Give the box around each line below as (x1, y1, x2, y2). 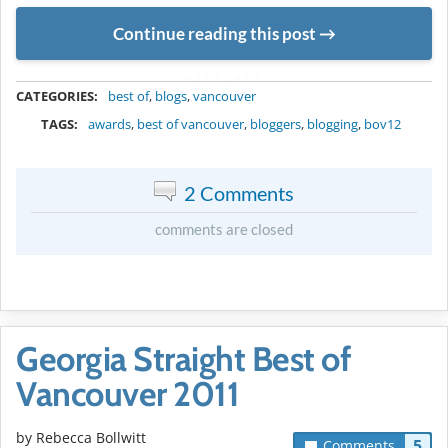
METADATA (184, 72, 264, 84)
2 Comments (184, 181, 294, 206)
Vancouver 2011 (16, 373, 239, 416)
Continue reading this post (112, 22, 316, 44)
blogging (307, 115, 359, 134)
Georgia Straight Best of (16, 338, 351, 381)
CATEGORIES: (16, 87, 98, 106)
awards (88, 115, 132, 134)
